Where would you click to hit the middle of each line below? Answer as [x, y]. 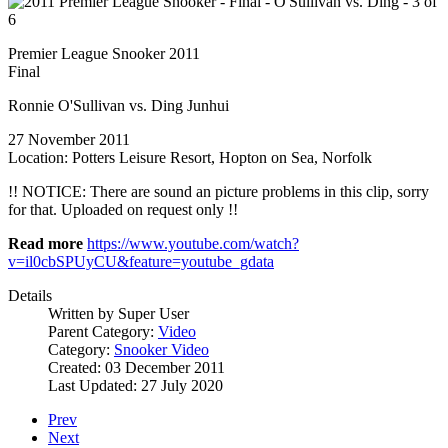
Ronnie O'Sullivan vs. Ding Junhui [118, 105]
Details [30, 295]
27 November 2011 [69, 139]
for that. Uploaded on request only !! [123, 209]
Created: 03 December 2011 [136, 367]
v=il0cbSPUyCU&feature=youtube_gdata [141, 261]
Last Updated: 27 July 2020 [135, 385]
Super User [153, 313]
